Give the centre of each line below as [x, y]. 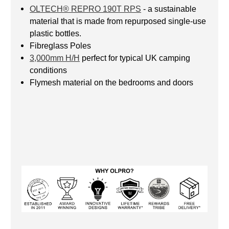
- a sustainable [169, 9]
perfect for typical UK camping [135, 58]
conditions [49, 70]
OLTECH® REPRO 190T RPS [86, 9]
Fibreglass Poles [61, 45]
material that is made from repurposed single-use [118, 21]
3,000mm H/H [55, 58]
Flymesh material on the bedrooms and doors [112, 82]
